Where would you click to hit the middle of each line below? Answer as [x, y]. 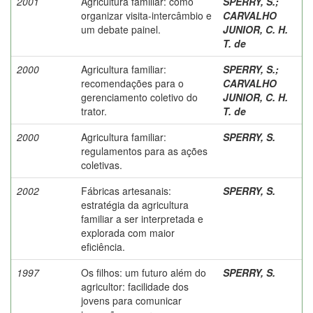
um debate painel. [121, 29]
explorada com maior [128, 232]
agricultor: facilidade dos [135, 286]
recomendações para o [132, 83]
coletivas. [102, 165]
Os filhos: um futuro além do [144, 272]
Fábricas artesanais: [126, 190]
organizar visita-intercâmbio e [146, 15]
